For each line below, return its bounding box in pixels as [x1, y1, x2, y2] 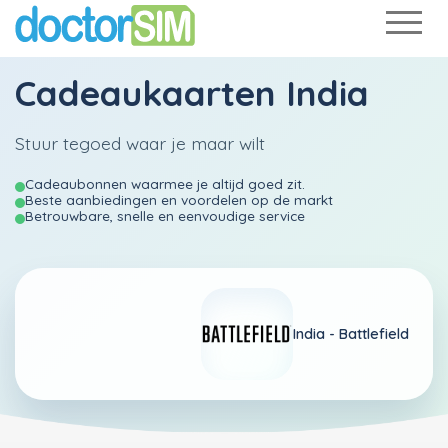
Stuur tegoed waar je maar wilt [15, 132, 265, 154]
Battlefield [339, 324, 409, 343]
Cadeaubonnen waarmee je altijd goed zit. [25, 175, 305, 192]
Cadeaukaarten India [15, 71, 369, 115]
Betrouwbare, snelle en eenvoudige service [25, 207, 305, 224]
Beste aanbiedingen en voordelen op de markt [25, 191, 333, 208]
